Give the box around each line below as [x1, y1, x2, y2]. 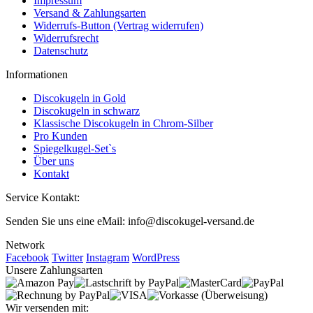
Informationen [6, 68, 68, 81]
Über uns [34, 155, 74, 168]
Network [6, 239, 45, 252]
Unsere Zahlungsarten [6, 264, 103, 277]
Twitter [52, 252, 83, 264]
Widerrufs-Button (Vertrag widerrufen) [34, 20, 203, 32]
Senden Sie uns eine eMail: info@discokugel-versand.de [6, 215, 254, 228]
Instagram [86, 252, 129, 264]
